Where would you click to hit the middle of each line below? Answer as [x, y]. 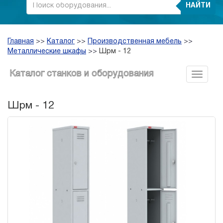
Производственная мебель [135, 42]
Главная [21, 42]
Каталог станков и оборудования [82, 74]
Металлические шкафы [47, 52]
